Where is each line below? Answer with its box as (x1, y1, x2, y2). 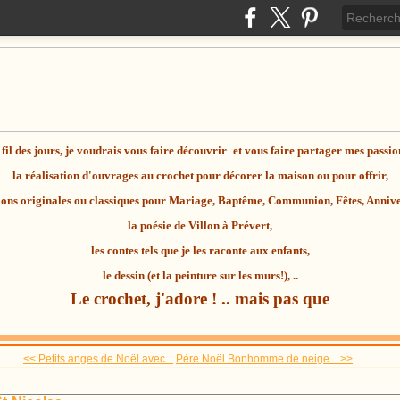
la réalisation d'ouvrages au (12, 169, 156, 182)
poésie (140, 219, 171, 232)
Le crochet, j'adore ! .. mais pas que (71, 289, 329, 308)
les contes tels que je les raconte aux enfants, (90, 244, 310, 257)
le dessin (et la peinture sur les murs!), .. (102, 269, 298, 282)
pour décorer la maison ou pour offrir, (193, 169, 388, 182)
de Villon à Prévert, (171, 219, 272, 232)
